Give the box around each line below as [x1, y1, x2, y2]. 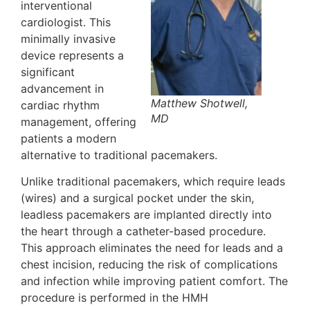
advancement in [21, 81, 104, 95]
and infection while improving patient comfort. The [21, 274, 288, 289]
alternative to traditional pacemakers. [21, 147, 217, 162]
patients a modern [21, 131, 116, 145]
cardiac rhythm [21, 98, 100, 112]
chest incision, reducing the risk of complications [21, 257, 277, 272]
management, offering [21, 114, 136, 129]
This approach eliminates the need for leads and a [21, 241, 283, 255]
